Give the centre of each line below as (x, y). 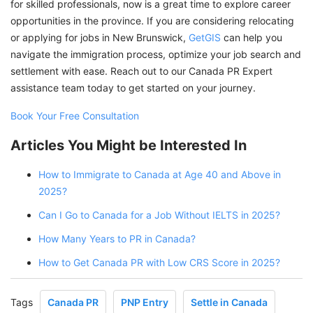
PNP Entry (145, 302)
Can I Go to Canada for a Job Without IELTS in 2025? (159, 214)
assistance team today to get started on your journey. (133, 87)
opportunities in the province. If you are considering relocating (152, 20)
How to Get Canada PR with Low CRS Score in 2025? (159, 262)
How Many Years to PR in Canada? (117, 238)
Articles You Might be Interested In (129, 145)
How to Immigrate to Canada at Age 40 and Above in (160, 174)
